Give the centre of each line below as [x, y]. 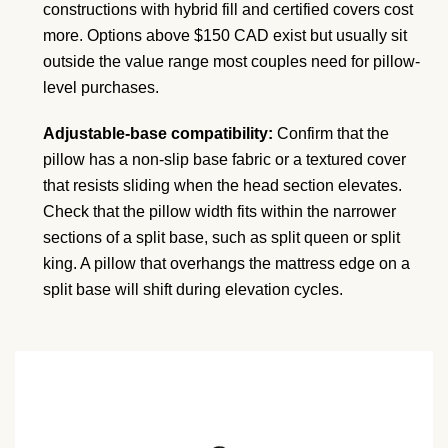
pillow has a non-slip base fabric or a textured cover [224, 159]
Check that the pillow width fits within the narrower [219, 211]
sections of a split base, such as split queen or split [221, 237]
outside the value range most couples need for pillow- [231, 61]
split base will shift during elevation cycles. [193, 289]
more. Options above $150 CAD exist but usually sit [225, 35]
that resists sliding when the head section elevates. [222, 185]
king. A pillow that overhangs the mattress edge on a [226, 263]
